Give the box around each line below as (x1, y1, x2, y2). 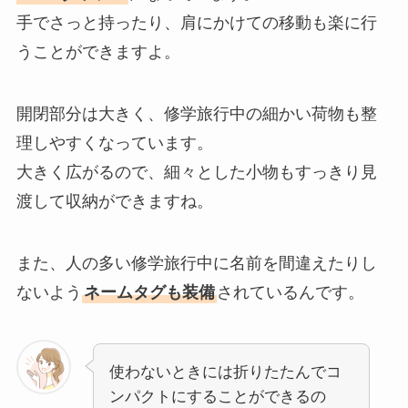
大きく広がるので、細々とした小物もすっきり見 (15, 163, 377, 182)
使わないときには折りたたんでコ (108, 362, 342, 381)
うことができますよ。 (15, 43, 180, 62)
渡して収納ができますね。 (15, 192, 213, 211)
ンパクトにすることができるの (108, 387, 326, 405)
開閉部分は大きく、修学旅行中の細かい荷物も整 (15, 105, 377, 124)
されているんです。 (216, 282, 364, 301)
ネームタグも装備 (83, 282, 215, 301)
